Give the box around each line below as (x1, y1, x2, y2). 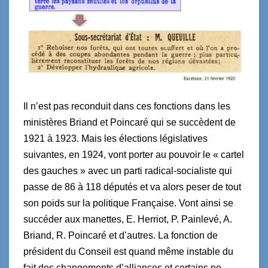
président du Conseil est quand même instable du (23, 246, 233, 257)
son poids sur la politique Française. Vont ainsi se (23, 198, 233, 209)
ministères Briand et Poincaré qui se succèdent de (23, 117, 236, 128)
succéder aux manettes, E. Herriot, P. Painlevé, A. (23, 214, 232, 225)
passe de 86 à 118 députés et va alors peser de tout (23, 182, 241, 193)
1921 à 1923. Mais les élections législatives (23, 133, 208, 144)
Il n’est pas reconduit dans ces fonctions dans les (23, 101, 230, 112)
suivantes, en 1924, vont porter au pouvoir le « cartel (23, 150, 244, 160)
